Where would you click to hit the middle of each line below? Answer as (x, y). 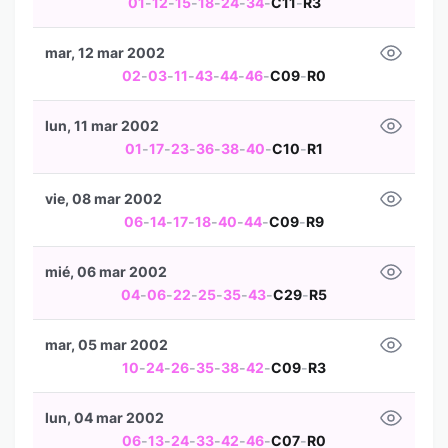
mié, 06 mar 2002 (106, 271)
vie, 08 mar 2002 (103, 198)
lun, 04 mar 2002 (104, 417)
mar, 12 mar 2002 (105, 52)
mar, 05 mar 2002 (106, 344)
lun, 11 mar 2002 (102, 125)
